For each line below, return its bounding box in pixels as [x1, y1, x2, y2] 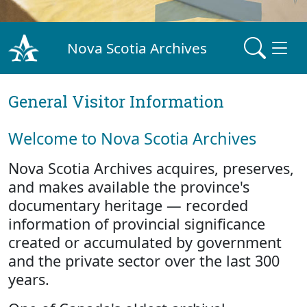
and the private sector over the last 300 [8, 251, 280, 271]
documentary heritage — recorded [8, 195, 248, 215]
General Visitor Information [8, 90, 224, 112]
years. [8, 269, 49, 289]
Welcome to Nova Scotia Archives [8, 127, 256, 149]
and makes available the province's [8, 177, 249, 197]
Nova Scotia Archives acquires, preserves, [8, 158, 294, 178]
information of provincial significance [8, 214, 265, 234]
